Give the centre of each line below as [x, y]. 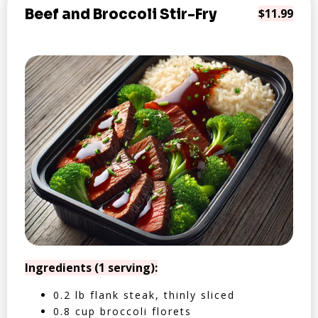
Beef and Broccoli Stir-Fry [121, 15]
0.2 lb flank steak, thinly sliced [144, 295]
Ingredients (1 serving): [91, 268]
